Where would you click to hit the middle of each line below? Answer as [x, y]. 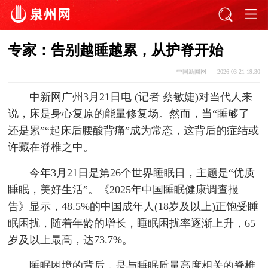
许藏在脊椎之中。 [51, 147]
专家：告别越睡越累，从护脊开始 [116, 51]
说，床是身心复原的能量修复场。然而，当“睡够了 [129, 114]
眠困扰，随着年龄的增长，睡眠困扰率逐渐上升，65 [132, 223]
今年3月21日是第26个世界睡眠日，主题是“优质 [142, 173]
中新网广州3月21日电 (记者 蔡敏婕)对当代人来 [141, 97]
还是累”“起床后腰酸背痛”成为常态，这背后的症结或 [134, 131]
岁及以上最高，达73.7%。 [71, 240]
